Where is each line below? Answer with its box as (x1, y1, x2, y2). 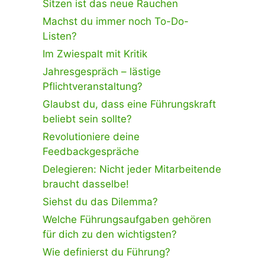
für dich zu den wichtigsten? (43, 228, 177, 240)
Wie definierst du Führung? (43, 245, 170, 258)
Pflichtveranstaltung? (43, 80, 143, 92)
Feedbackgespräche (43, 145, 139, 157)
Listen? (43, 30, 77, 42)
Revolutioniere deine (43, 130, 140, 143)
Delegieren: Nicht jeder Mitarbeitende (43, 163, 221, 175)
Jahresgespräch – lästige (43, 65, 161, 77)
